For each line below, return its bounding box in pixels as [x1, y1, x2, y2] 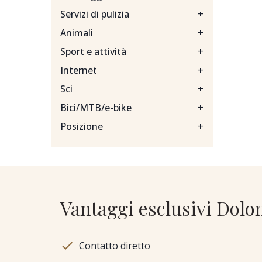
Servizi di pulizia [60, 8, 129, 20]
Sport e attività [60, 45, 126, 58]
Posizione [60, 120, 103, 133]
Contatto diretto [79, 239, 150, 252]
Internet [60, 64, 97, 77]
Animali [60, 26, 93, 39]
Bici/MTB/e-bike [60, 101, 132, 114]
